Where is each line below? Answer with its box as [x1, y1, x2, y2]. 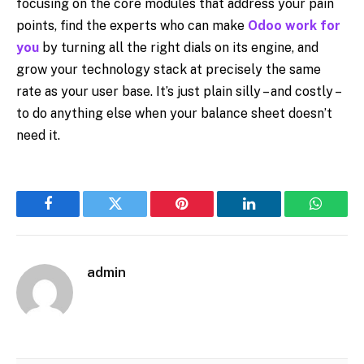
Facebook [46, 208, 104, 223]
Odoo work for [248, 17, 340, 33]
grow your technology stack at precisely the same [16, 61, 321, 77]
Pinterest [180, 208, 232, 223]
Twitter [114, 208, 157, 223]
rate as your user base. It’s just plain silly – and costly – [16, 83, 340, 99]
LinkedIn [247, 208, 301, 223]
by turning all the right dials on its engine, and [39, 39, 318, 55]
